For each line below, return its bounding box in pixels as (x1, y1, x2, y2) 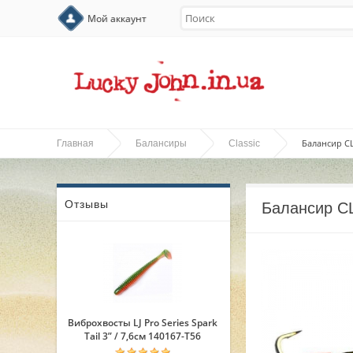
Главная (57, 138, 94, 149)
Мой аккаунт (87, 12, 147, 25)
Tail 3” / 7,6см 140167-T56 (84, 329, 201, 343)
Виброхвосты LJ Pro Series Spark (68, 316, 217, 329)
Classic (229, 138, 260, 149)
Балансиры (136, 138, 187, 149)
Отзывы (65, 198, 109, 210)
